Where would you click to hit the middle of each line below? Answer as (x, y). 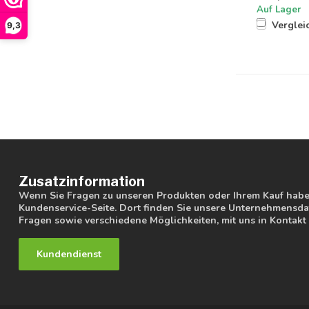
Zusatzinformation (82, 181)
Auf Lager (279, 9)
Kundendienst (69, 255)
